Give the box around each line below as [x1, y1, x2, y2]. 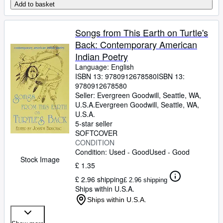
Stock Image [20, 154, 60, 164]
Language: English [75, 62, 134, 72]
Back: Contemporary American [75, 38, 197, 51]
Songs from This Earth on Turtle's [75, 26, 208, 39]
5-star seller [75, 118, 112, 128]
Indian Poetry [75, 50, 128, 63]
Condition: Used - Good [75, 147, 149, 157]
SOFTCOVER [75, 128, 117, 138]
